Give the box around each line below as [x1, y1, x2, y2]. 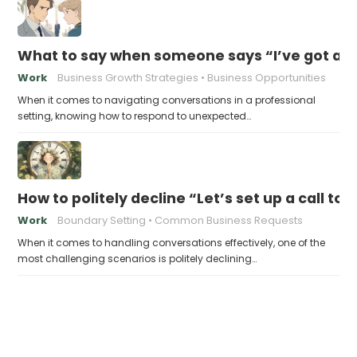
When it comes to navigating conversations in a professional [18, 93, 316, 107]
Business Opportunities [207, 70, 327, 85]
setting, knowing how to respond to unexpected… [18, 109, 252, 123]
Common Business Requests [155, 213, 304, 228]
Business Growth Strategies [57, 70, 199, 85]
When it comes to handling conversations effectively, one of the [18, 236, 326, 249]
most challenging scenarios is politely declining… [18, 252, 257, 265]
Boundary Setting [57, 213, 147, 228]
